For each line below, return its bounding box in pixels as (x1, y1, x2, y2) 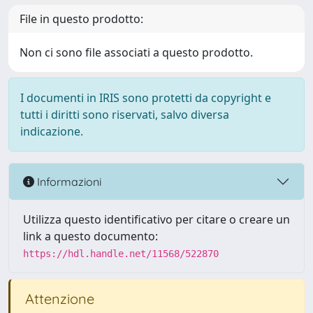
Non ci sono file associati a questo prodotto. (20, 45, 253, 60)
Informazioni (34, 174, 101, 189)
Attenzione (22, 290, 94, 307)
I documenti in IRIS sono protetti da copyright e (20, 90, 271, 105)
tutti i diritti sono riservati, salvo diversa (20, 107, 229, 122)
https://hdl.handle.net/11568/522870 (23, 248, 219, 259)
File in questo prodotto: (20, 11, 143, 27)
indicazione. (20, 124, 83, 139)
